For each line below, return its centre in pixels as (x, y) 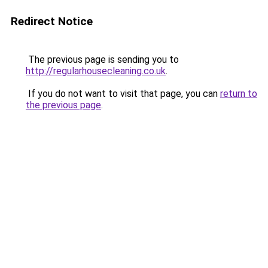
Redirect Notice (52, 21)
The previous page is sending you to (102, 60)
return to (239, 94)
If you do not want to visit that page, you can (123, 94)
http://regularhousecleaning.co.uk (96, 71)
